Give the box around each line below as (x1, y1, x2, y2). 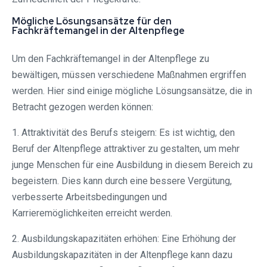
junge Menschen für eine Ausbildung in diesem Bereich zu (12, 159, 253, 171)
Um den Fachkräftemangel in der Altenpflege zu (12, 53, 209, 65)
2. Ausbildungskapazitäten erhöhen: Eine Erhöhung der (12, 233, 236, 245)
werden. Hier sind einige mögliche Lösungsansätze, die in (12, 85, 252, 97)
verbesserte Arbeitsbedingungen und (12, 191, 167, 203)
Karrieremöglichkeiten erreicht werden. (12, 207, 172, 219)
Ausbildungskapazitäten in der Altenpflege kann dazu (12, 249, 232, 261)
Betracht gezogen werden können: (12, 101, 153, 113)
